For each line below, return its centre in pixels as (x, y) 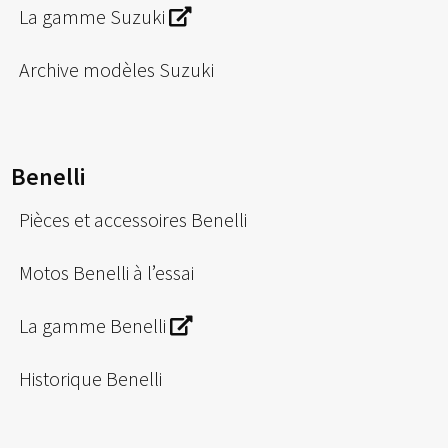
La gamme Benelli (95, 326)
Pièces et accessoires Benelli (133, 220)
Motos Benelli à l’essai (107, 273)
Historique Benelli (91, 379)
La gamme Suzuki (94, 16)
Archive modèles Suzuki (117, 69)
